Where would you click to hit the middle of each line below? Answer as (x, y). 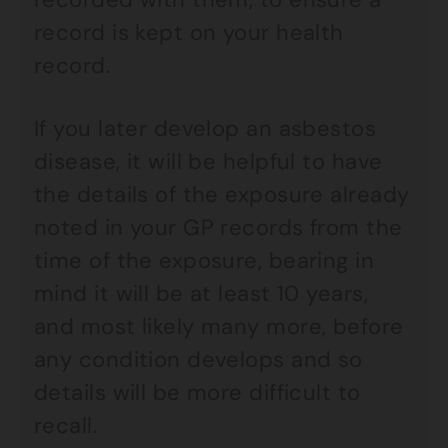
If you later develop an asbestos (205, 128)
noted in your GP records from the (218, 227)
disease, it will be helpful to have (208, 161)
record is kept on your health (189, 32)
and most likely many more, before (219, 326)
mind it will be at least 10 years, (201, 293)
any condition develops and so (198, 359)
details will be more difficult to (197, 392)
